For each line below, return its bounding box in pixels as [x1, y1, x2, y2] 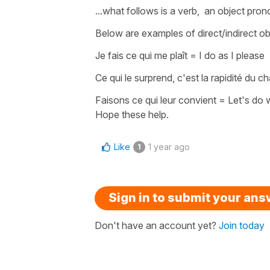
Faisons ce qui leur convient [95, 93, 219, 106]
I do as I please [199, 49, 267, 61]
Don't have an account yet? [95, 219, 219, 231]
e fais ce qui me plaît [100, 49, 190, 61]
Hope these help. [95, 108, 169, 121]
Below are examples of [95, 27, 198, 39]
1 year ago [148, 141, 190, 152]
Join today [219, 219, 265, 231]
